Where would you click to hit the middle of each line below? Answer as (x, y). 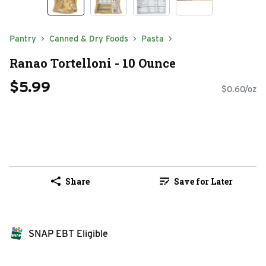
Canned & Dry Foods (89, 39)
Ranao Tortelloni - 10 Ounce (93, 63)
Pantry (23, 39)
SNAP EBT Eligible (68, 234)
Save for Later (203, 181)
